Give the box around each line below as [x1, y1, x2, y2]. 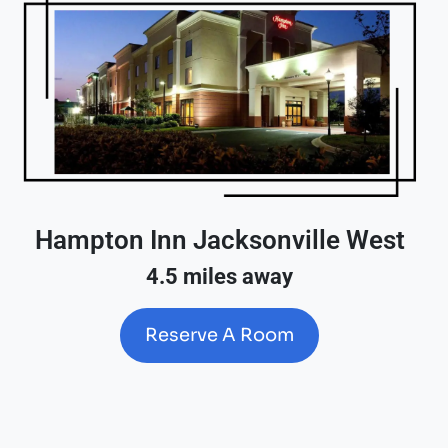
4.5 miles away [146, 263, 294, 289]
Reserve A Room [145, 323, 295, 346]
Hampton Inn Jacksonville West [34, 224, 405, 255]
